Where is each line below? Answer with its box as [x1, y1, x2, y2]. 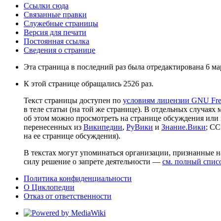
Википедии [83, 123, 122, 132]
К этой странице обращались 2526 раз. [24, 79, 153, 88]
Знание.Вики [161, 123, 206, 132]
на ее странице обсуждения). [24, 132, 120, 141]
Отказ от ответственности [24, 192, 111, 201]
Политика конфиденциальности [24, 174, 132, 183]
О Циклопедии [24, 183, 74, 192]
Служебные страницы [24, 19, 98, 28]
